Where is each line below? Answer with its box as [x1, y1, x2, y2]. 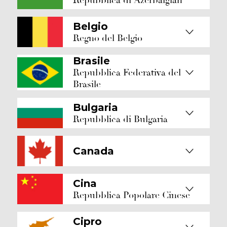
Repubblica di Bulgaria [73, 113, 168, 125]
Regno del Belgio [73, 32, 142, 44]
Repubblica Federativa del [73, 67, 181, 79]
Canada [73, 145, 114, 157]
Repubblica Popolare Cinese [73, 189, 190, 201]
